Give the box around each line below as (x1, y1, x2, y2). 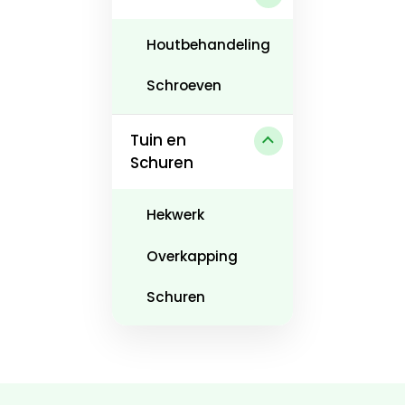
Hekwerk (146, 205, 204, 225)
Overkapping (146, 246, 238, 266)
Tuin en (130, 129, 186, 152)
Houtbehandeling (146, 35, 270, 54)
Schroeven (146, 76, 221, 96)
